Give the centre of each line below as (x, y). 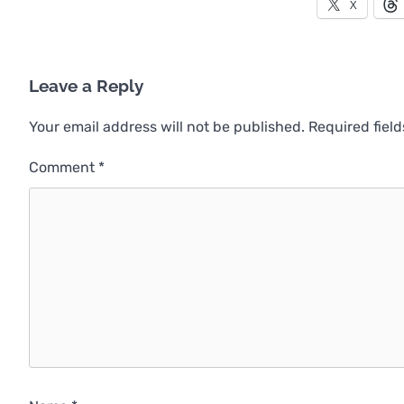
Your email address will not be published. (167, 126)
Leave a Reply (86, 85)
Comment (64, 167)
